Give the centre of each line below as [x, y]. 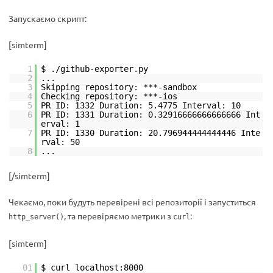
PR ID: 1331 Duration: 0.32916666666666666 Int [151, 115]
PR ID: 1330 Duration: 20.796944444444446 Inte [151, 133]
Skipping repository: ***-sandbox [119, 87]
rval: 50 [60, 142]
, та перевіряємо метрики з [119, 216]
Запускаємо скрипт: [48, 19]
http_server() [36, 217]
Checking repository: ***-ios [109, 97]
